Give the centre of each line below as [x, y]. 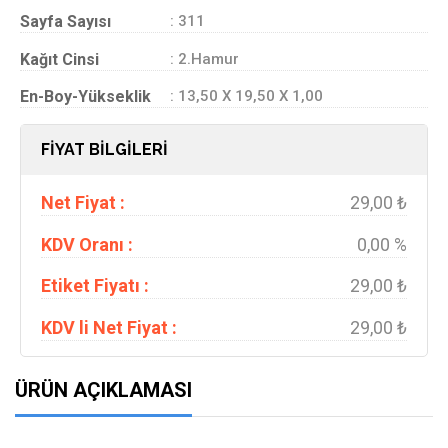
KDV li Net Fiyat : [109, 327]
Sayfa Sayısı [65, 21]
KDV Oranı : [87, 244]
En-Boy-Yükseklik [85, 96]
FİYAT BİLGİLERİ [104, 149]
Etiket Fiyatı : [95, 285]
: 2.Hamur [204, 58]
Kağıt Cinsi [59, 59]
